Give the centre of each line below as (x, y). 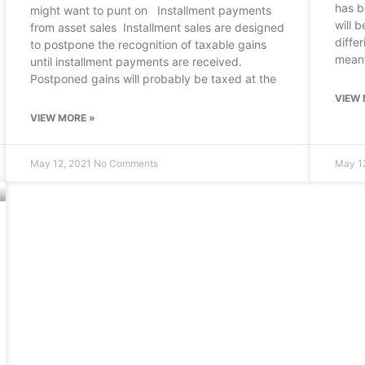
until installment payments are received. (136, 62)
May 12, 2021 (62, 163)
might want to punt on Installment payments (151, 10)
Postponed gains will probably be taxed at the (154, 79)
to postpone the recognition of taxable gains (149, 44)
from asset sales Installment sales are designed (158, 27)
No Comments (126, 163)
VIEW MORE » (63, 118)
